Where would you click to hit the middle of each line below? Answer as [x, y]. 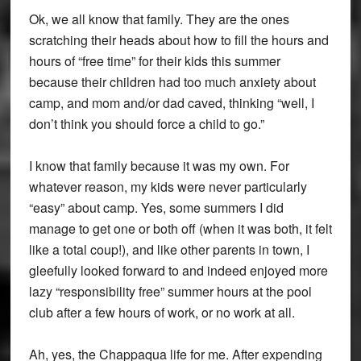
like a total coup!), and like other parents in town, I [169, 250]
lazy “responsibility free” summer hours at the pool [170, 292]
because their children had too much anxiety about [172, 82]
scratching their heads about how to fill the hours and [178, 40]
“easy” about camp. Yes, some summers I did [156, 208]
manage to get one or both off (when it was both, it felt [180, 229]
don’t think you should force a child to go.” [146, 124]
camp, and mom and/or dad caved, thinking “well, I [171, 103]
